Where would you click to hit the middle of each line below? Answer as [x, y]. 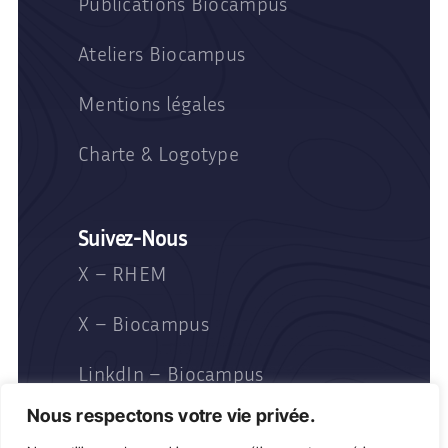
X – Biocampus [143, 323]
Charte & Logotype [158, 153]
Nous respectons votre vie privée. [171, 415]
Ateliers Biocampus [161, 53]
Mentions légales [151, 103]
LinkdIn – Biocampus [170, 373]
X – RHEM [122, 273]
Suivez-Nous [132, 238]
